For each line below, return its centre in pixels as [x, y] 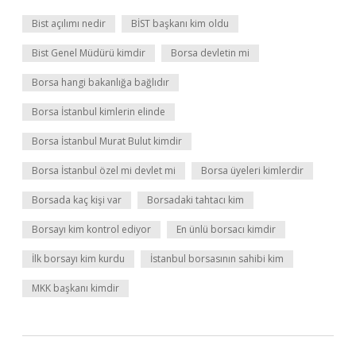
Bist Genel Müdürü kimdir [89, 53]
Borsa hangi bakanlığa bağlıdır [101, 82]
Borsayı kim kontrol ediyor [91, 229]
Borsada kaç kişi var [77, 200]
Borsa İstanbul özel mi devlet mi [104, 170]
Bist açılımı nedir [69, 23]
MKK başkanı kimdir [75, 288]
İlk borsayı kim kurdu [78, 259]
